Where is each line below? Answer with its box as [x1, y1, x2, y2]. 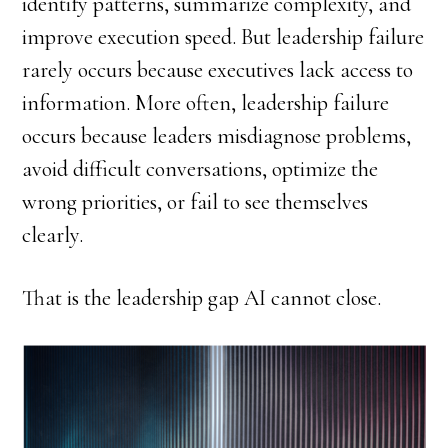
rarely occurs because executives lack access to [22, 57, 414, 83]
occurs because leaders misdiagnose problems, [22, 123, 412, 149]
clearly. [22, 222, 84, 248]
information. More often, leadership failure [22, 90, 390, 116]
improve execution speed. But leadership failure [22, 24, 425, 50]
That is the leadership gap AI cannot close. [22, 285, 382, 311]
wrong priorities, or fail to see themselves [22, 189, 369, 215]
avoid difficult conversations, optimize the [22, 156, 379, 182]
